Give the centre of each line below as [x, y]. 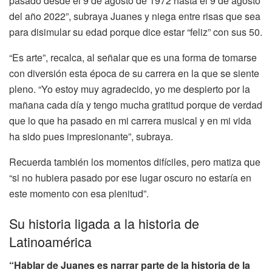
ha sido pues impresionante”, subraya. [91, 136]
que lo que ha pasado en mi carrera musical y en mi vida [130, 120]
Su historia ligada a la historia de [104, 223]
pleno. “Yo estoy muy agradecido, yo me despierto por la [130, 89]
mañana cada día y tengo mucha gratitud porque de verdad [136, 104]
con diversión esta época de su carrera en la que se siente [134, 73]
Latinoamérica [50, 242]
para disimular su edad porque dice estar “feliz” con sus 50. [136, 32]
